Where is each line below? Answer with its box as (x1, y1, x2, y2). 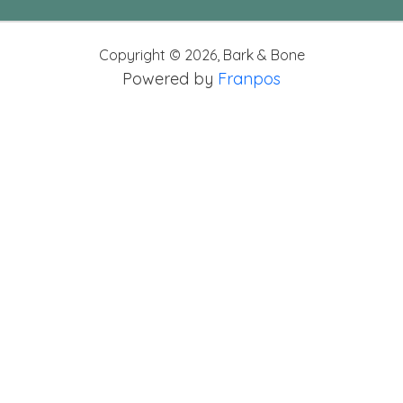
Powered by (122, 68, 218, 89)
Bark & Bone (222, 46, 305, 64)
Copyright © (98, 46, 184, 64)
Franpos (218, 68, 281, 89)
